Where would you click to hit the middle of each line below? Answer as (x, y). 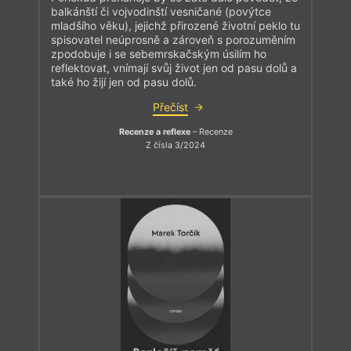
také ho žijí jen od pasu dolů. (124, 81)
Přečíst (170, 107)
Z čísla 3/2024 (175, 146)
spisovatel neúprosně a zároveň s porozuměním (173, 39)
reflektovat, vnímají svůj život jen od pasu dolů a (174, 67)
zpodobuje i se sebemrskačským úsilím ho (159, 53)
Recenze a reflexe (154, 132)
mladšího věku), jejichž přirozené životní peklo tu (175, 25)
